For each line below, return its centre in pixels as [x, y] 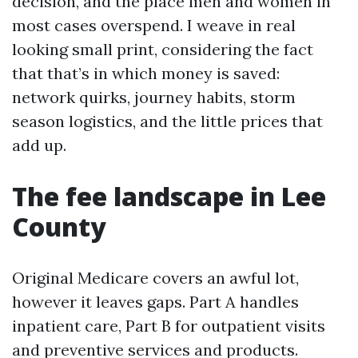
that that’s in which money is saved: [146, 73]
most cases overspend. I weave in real [154, 25]
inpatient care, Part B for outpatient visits [169, 326]
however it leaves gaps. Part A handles [155, 302]
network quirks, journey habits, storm [154, 97]
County [59, 227]
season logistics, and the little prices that [167, 121]
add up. [39, 145]
